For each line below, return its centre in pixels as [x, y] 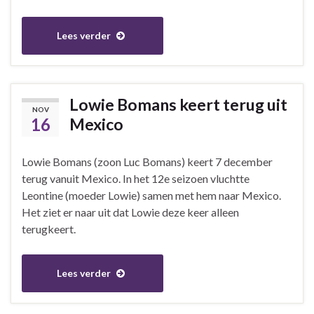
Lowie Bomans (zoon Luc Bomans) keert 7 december [147, 161]
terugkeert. [49, 228]
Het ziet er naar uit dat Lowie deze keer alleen [130, 212]
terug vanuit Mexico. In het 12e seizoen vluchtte [136, 178]
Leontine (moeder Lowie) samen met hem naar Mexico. [151, 195]
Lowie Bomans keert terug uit [178, 104]
